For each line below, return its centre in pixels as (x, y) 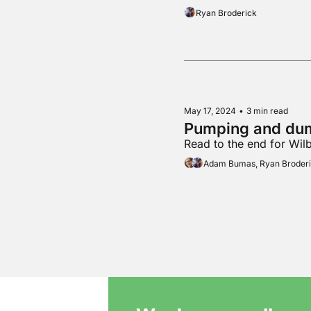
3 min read (267, 111)
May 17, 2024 (210, 111)
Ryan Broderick (226, 12)
